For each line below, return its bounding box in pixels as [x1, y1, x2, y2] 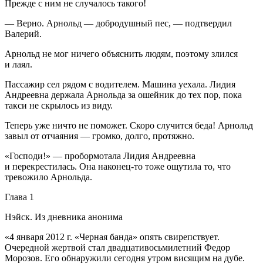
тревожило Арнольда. [5, 172, 92, 183]
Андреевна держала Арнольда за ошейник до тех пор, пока [5, 90, 242, 100]
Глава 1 [5, 192, 34, 203]
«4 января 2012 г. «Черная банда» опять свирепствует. [5, 232, 220, 242]
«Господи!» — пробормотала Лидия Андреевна [5, 151, 195, 161]
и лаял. [5, 59, 32, 70]
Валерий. [5, 29, 42, 39]
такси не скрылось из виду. [5, 100, 113, 111]
